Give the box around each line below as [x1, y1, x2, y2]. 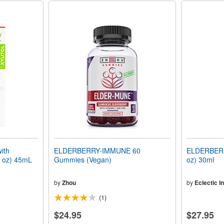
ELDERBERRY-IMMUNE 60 [53, 145, 140, 156]
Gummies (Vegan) [53, 154, 111, 165]
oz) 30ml [186, 154, 214, 165]
